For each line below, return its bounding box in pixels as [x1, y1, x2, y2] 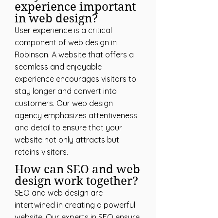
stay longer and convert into [15, 86, 117, 96]
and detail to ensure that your [15, 123, 122, 132]
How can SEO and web [15, 163, 140, 176]
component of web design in [15, 37, 117, 47]
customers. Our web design [15, 98, 113, 108]
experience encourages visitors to [15, 74, 136, 84]
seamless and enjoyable [15, 62, 102, 72]
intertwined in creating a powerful [15, 200, 135, 210]
